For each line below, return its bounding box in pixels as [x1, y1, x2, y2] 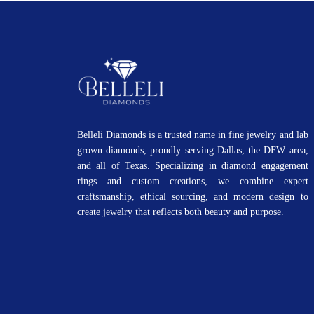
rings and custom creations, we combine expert [77, 175, 308, 186]
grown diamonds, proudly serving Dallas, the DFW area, [77, 144, 308, 156]
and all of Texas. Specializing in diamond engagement [77, 160, 308, 171]
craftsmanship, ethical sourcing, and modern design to [77, 191, 308, 202]
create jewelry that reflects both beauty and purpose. [77, 206, 284, 217]
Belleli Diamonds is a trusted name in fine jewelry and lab [77, 129, 308, 140]
